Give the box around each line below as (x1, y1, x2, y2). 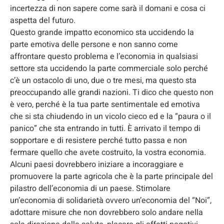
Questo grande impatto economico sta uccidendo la (10, 26, 194, 38)
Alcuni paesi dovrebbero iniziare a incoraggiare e (10, 158, 183, 170)
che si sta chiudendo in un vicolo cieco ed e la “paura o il (10, 110, 211, 122)
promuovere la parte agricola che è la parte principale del (10, 170, 213, 182)
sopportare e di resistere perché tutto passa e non (10, 134, 187, 146)
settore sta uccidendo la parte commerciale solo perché (10, 62, 208, 74)
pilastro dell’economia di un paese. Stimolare (10, 182, 170, 194)
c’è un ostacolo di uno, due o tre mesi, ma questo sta (10, 74, 196, 86)
